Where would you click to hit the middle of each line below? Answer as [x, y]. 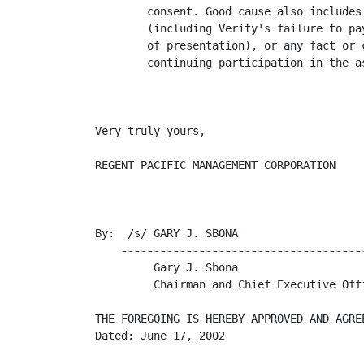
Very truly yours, [150, 131]
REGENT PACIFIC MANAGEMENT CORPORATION [215, 165]
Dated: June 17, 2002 [160, 336]
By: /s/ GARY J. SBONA [167, 233]
